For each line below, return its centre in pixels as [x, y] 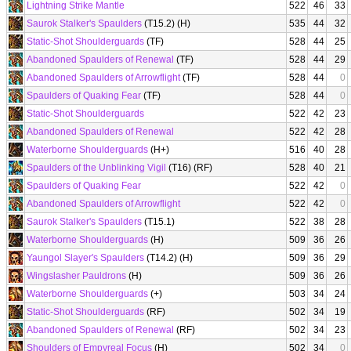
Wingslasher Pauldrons [76, 276]
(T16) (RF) [189, 168]
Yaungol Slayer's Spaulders [85, 258]
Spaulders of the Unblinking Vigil [96, 168]
